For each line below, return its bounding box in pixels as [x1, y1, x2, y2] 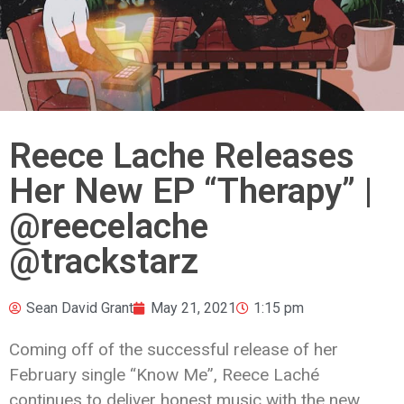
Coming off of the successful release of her [9, 338, 338, 360]
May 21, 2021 [151, 298, 236, 317]
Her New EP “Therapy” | [9, 170, 372, 212]
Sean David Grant [26, 298, 133, 317]
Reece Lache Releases [9, 134, 354, 177]
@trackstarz [9, 240, 198, 282]
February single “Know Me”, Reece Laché [9, 363, 319, 385]
